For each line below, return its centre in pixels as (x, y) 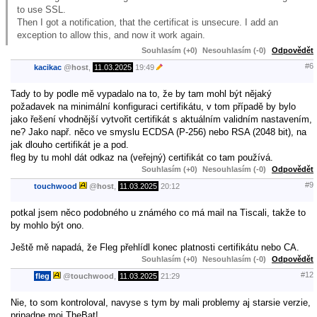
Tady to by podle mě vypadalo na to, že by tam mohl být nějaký (141, 93)
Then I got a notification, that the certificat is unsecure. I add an (148, 22)
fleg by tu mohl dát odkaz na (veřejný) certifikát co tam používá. (142, 157)
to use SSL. (41, 9)
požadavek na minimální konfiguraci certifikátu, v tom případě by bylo (153, 106)
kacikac (48, 68)
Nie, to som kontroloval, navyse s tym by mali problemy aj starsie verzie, (161, 302)
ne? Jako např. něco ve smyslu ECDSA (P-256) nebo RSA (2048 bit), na (158, 132)
